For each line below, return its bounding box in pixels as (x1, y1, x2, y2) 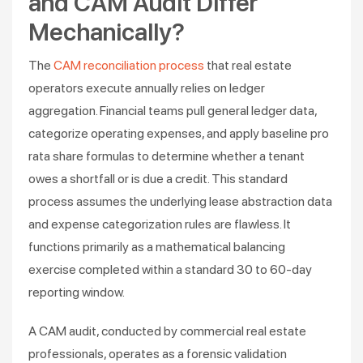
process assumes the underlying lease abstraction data (28, 194, 332, 209)
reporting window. (28, 284, 125, 300)
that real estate (207, 58, 292, 73)
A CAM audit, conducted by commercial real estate (28, 323, 306, 339)
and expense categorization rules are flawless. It (28, 216, 291, 232)
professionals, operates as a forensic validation (28, 346, 287, 361)
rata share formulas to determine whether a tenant (28, 148, 305, 164)
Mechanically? (28, 17, 185, 46)
